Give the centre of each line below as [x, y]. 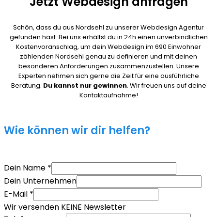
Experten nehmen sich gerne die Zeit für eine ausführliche [108, 76]
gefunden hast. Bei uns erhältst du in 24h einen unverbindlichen [108, 37]
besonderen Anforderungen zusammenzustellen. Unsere [108, 66]
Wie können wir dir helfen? [77, 131]
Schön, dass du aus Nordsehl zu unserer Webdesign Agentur [108, 28]
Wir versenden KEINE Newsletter [65, 207]
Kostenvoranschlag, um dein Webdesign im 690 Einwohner [108, 47]
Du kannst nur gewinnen [85, 86]
